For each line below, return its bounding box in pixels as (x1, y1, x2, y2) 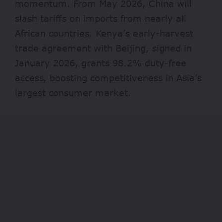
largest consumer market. (15, 87, 131, 99)
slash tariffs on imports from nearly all (15, 13, 186, 24)
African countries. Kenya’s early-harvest (15, 28, 193, 39)
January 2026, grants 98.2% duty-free (15, 57, 186, 69)
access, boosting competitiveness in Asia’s (15, 72, 202, 84)
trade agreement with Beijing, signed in (15, 43, 192, 54)
